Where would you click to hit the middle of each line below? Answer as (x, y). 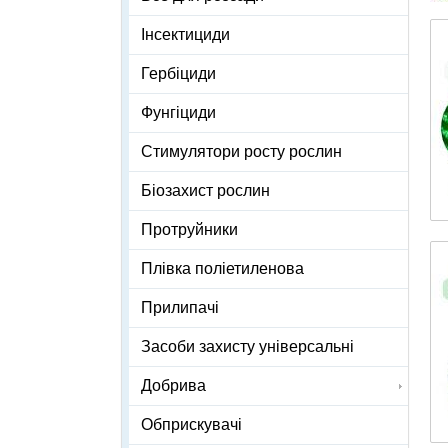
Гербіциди (178, 74)
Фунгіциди (178, 113)
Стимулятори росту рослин (241, 152)
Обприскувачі (191, 425)
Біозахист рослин (205, 191)
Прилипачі (180, 308)
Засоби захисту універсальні (247, 347)
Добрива (173, 386)
